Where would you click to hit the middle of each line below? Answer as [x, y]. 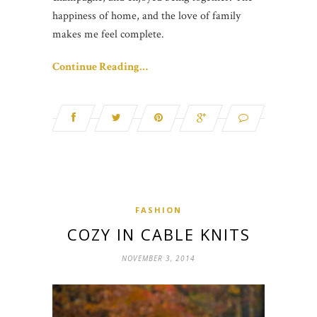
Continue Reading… [100, 67]
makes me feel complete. [108, 34]
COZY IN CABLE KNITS [158, 234]
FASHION [158, 209]
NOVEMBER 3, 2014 [158, 258]
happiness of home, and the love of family [146, 16]
